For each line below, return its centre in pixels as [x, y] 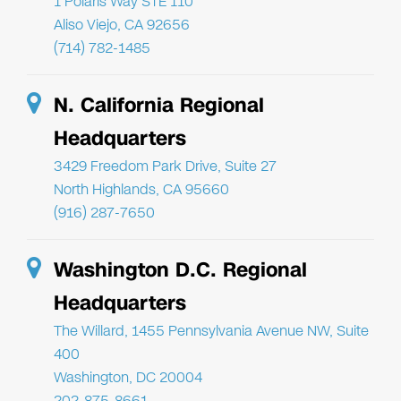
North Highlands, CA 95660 [141, 189]
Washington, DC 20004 [128, 377]
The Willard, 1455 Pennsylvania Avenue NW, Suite [211, 330]
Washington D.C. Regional [180, 269]
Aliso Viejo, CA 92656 [122, 24]
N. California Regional [159, 105]
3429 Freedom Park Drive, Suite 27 [165, 166]
